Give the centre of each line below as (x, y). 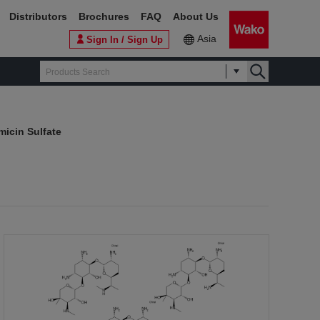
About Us (196, 16)
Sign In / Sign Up (125, 39)
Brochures (104, 16)
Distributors (38, 16)
